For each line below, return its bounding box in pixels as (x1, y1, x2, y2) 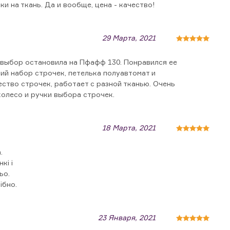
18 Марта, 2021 (102, 123, 156, 132)
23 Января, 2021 (98, 213, 156, 222)
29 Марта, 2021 (102, 33, 156, 42)
